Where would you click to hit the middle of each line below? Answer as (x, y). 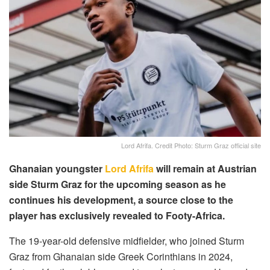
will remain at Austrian (205, 169)
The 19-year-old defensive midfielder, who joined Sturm (127, 241)
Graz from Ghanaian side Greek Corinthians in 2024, (121, 257)
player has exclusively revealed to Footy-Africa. (117, 216)
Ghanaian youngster (57, 169)
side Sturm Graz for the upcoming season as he (118, 184)
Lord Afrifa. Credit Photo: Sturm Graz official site (191, 146)
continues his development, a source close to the (121, 200)
